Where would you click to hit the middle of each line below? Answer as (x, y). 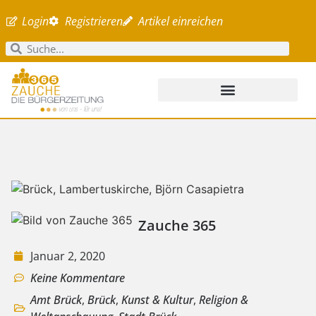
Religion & (224, 299)
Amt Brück (56, 299)
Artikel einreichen (181, 21)
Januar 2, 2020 (68, 256)
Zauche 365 (177, 226)
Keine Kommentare (78, 278)
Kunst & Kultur (157, 299)
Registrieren (93, 21)
